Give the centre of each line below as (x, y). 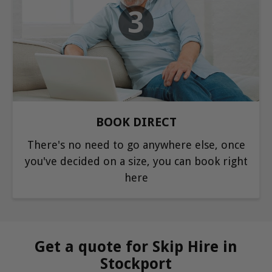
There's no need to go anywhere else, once (136, 144)
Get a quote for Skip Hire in (136, 246)
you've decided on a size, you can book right (136, 161)
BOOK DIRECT (136, 122)
